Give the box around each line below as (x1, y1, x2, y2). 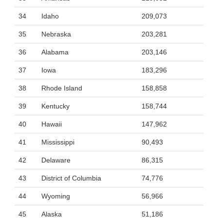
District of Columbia (41, 174, 101, 182)
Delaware (41, 156, 71, 164)
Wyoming (41, 192, 70, 200)
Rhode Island (41, 84, 82, 92)
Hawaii (41, 120, 62, 128)
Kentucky (41, 102, 70, 110)
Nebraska (41, 30, 71, 38)
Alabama (41, 48, 69, 56)
